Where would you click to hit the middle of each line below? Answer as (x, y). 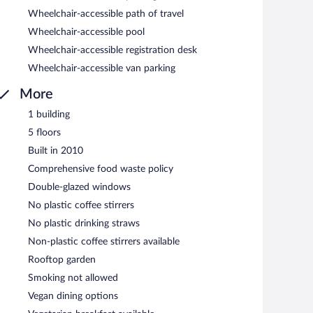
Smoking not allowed (73, 278)
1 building (49, 114)
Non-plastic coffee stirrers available (104, 241)
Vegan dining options (73, 296)
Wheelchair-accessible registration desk (112, 50)
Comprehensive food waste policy (101, 169)
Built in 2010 (56, 151)
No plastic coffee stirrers (81, 205)
